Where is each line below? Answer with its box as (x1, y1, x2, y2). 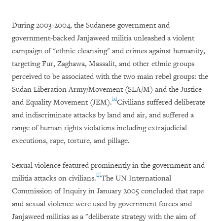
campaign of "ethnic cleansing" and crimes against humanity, (12, 46, 205, 56)
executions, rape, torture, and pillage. (12, 136, 130, 146)
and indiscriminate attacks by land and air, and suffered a (12, 110, 194, 120)
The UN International (101, 174, 171, 184)
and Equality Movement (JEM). (12, 98, 112, 108)
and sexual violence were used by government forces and (12, 199, 192, 209)
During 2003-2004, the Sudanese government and (12, 21, 170, 31)
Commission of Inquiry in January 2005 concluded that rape (12, 186, 204, 196)
